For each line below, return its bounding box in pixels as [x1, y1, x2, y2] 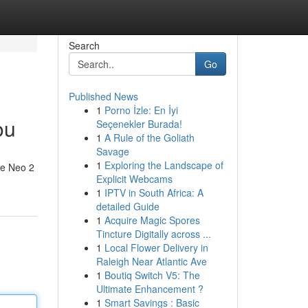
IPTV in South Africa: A [104, 186, 203, 199]
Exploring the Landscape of [104, 158, 223, 172]
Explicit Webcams [96, 172, 173, 186]
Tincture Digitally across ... [96, 227, 211, 241]
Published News [68, 89, 138, 103]
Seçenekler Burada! [96, 117, 182, 131]
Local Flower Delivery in [104, 241, 208, 254]
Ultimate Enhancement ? [96, 282, 203, 296]
